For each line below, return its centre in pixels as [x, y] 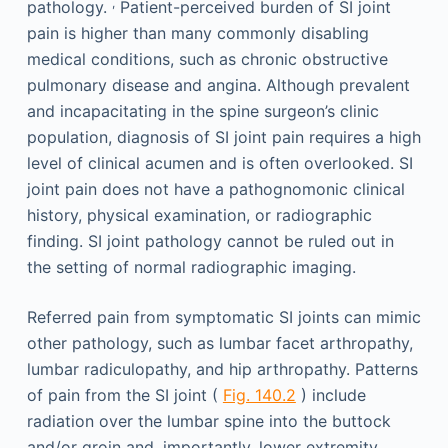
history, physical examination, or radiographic [199, 215]
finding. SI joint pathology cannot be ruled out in [210, 241]
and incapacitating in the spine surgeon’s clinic [202, 111]
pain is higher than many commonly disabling [197, 33]
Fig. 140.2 [259, 395]
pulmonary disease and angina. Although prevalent [218, 85]
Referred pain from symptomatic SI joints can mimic [223, 317]
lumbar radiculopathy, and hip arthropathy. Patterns [222, 369]
